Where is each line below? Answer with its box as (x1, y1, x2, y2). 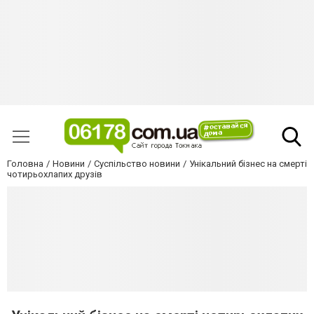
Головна (7, 158, 43, 170)
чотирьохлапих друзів (7, 169, 102, 180)
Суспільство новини (94, 158, 180, 170)
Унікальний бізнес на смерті (189, 158, 307, 170)
